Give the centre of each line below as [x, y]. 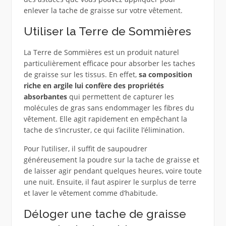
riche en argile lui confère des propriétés [94, 86]
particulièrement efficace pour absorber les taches [109, 64]
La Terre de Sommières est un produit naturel [101, 52]
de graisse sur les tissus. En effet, [80, 75]
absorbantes [45, 97]
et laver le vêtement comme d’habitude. [91, 193]
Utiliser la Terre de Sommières [107, 32]
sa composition [164, 75]
